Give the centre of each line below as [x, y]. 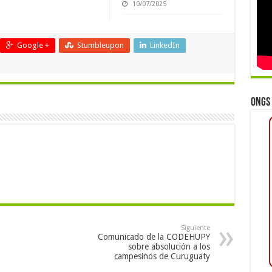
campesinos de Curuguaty [162, 256]
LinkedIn [165, 45]
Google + [33, 45]
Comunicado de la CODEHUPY [154, 236]
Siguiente [195, 228]
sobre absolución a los [169, 246]
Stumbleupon [100, 45]
